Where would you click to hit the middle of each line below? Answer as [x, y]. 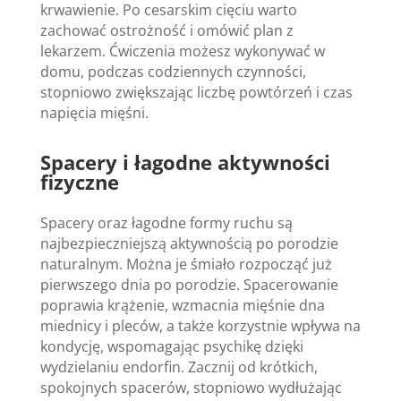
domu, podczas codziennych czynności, [173, 71]
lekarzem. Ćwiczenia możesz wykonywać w [182, 51]
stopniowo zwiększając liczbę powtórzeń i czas [196, 92]
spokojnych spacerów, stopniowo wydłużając [191, 387]
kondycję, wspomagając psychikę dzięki [171, 346]
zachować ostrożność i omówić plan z [166, 30]
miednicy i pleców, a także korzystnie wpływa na [200, 325]
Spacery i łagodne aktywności [185, 162]
